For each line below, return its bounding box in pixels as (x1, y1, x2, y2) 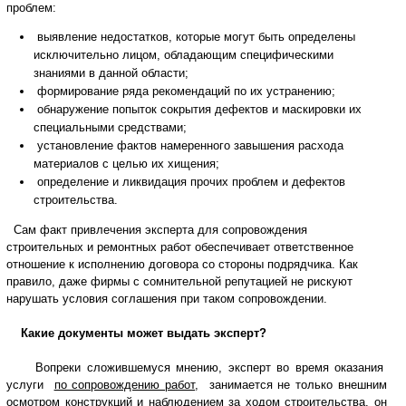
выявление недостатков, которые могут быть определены (34, 30, 355, 43)
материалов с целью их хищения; (34, 157, 219, 170)
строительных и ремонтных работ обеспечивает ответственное (6, 240, 353, 254)
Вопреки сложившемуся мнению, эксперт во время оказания (6, 361, 387, 374)
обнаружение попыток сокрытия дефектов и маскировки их (34, 102, 362, 116)
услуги (6, 378, 54, 391)
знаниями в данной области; (34, 66, 188, 80)
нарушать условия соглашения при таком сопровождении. (6, 292, 327, 305)
